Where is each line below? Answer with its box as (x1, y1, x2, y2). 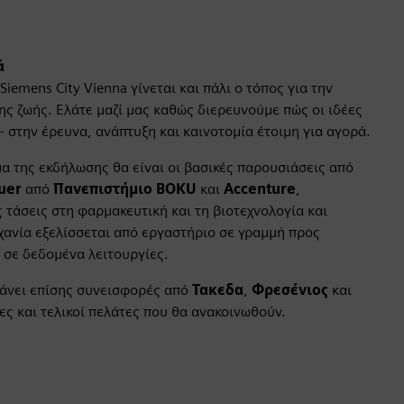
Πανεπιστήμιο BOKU (53, 180, 197, 197)
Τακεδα (192, 281, 243, 298)
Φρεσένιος (248, 281, 332, 298)
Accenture (224, 180, 296, 197)
